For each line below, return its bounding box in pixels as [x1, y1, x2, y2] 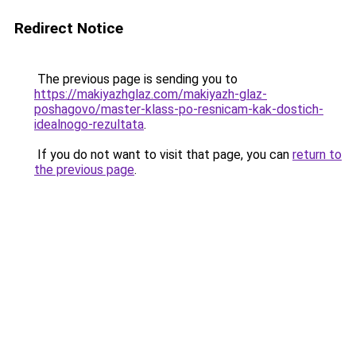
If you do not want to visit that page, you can [34, 147, 292, 162]
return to [292, 147, 342, 162]
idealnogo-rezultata [34, 117, 144, 132]
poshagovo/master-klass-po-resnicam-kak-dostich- [34, 102, 323, 117]
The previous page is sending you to [34, 72, 238, 87]
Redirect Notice [14, 19, 123, 37]
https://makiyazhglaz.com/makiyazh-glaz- [34, 87, 267, 102]
